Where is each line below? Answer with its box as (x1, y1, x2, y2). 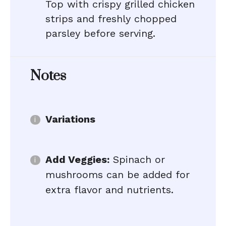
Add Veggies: (45, 153, 109, 165)
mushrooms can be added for (45, 168, 190, 181)
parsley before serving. (45, 27, 155, 39)
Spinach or (109, 153, 165, 165)
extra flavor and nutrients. (45, 184, 174, 196)
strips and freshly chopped (45, 13, 177, 25)
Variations (45, 113, 95, 125)
